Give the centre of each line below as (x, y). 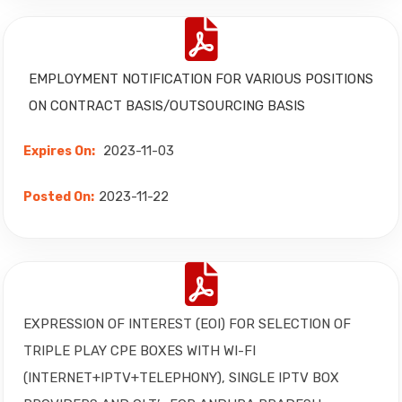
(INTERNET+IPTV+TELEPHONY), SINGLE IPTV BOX (181, 378)
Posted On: (59, 197)
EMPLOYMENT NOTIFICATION (122, 79)
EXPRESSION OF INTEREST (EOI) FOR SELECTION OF (187, 324)
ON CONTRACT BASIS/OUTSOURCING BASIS (167, 106)
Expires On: (59, 151)
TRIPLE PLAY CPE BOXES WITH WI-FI (140, 351)
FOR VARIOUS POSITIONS (294, 79)
